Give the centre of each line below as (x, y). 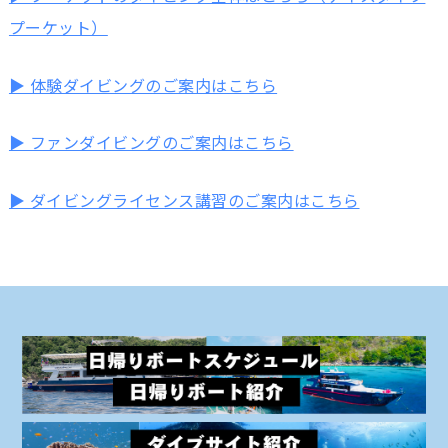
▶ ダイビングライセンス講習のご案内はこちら (184, 199)
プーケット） (58, 27)
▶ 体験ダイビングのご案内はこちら (143, 84)
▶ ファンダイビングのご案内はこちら (151, 142)
